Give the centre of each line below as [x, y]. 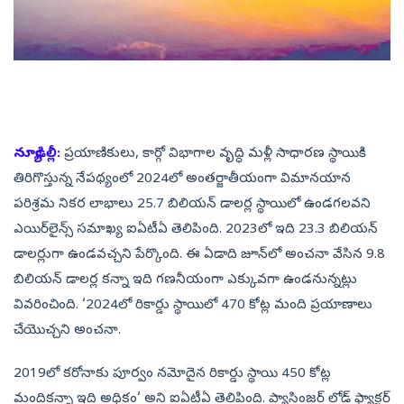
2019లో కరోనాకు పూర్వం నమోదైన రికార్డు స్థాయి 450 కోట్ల [172, 375]
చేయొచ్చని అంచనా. [67, 331]
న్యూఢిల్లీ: [37, 155]
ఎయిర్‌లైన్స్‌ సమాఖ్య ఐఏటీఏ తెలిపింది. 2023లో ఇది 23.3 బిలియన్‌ [196, 230]
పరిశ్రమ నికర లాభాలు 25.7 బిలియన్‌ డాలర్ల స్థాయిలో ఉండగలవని [192, 205]
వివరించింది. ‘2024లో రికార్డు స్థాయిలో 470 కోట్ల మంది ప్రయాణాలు [193, 306]
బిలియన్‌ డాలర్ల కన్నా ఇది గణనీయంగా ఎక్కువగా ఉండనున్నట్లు [185, 281]
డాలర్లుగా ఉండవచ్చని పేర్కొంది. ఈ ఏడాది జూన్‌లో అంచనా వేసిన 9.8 [199, 256]
